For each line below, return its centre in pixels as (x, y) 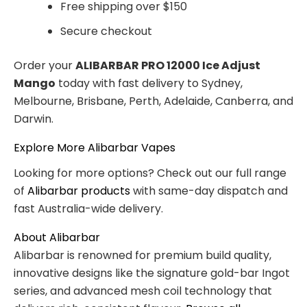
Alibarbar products (79, 191)
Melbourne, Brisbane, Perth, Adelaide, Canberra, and (153, 101)
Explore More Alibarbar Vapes (95, 147)
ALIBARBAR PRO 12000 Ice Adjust (168, 65)
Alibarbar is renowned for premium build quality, (143, 255)
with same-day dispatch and (209, 191)
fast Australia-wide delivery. (88, 208)
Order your (45, 65)
